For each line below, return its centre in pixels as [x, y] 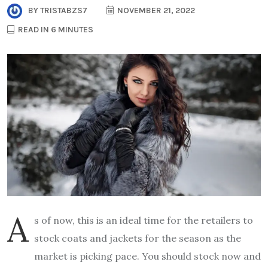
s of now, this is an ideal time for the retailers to [144, 220]
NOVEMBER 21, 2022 [155, 10]
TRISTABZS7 [63, 10]
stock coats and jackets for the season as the [138, 238]
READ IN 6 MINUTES [55, 29]
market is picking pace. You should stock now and [147, 256]
